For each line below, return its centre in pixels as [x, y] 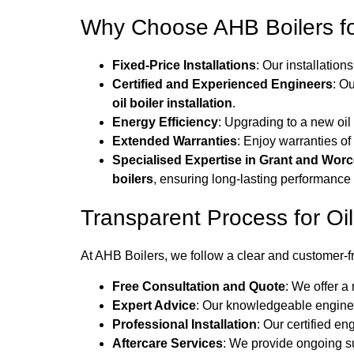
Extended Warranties [175, 141]
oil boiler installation [172, 104]
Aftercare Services [168, 343]
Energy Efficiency [165, 122]
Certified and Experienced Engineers [222, 85]
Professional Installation [185, 324]
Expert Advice [154, 305]
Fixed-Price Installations [184, 66]
